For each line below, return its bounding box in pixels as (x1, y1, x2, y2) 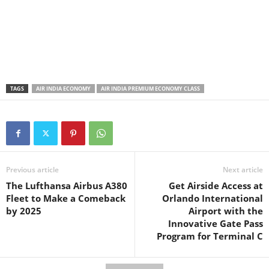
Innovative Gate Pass (168, 217, 263, 229)
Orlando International (162, 192, 263, 204)
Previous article (6, 164, 59, 175)
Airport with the (189, 204, 263, 217)
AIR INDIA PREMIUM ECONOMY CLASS (101, 84, 200, 92)
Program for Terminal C (157, 229, 263, 242)
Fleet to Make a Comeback (6, 192, 125, 204)
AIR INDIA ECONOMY (36, 84, 91, 92)
